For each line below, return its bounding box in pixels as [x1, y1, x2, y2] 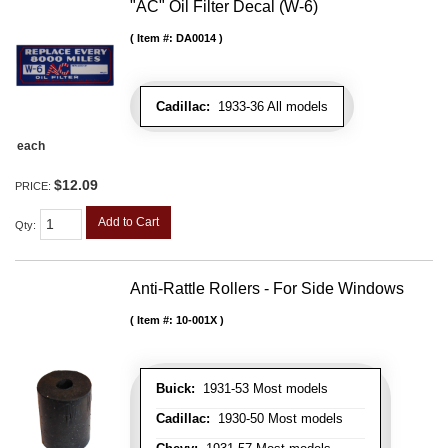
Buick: [156, 380, 195, 396]
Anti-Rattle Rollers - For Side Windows [130, 279, 404, 297]
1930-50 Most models [210, 410, 343, 426]
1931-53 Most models [195, 380, 328, 396]
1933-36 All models [210, 99, 328, 114]
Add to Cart [98, 215, 159, 229]
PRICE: [15, 180, 54, 192]
